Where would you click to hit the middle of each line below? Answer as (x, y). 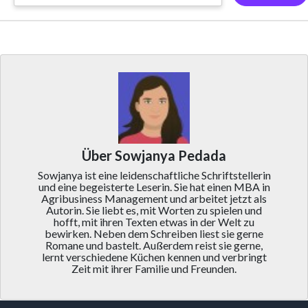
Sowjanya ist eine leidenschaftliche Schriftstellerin (154, 175)
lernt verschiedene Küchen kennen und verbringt (154, 256)
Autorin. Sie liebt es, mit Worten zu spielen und (154, 210)
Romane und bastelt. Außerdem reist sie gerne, (154, 245)
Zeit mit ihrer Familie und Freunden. (154, 268)
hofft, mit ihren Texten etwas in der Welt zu (154, 221)
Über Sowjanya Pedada (154, 155)
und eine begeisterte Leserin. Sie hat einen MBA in (154, 186)
